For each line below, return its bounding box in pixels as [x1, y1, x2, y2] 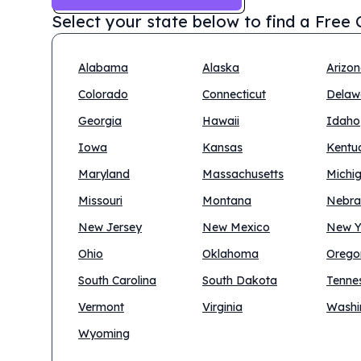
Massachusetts [202, 167, 284, 181]
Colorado [78, 87, 128, 102]
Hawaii [202, 114, 239, 128]
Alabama [78, 60, 128, 75]
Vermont [78, 300, 124, 314]
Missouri [78, 193, 122, 208]
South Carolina [78, 273, 156, 288]
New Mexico [202, 220, 270, 234]
